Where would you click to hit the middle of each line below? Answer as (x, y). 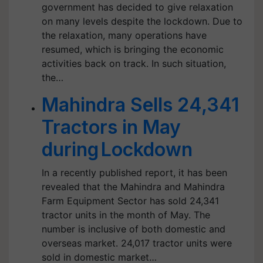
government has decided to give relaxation (137, 7)
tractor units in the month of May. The (126, 215)
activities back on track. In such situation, (134, 63)
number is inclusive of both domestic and (134, 229)
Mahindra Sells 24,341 (140, 105)
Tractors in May (111, 127)
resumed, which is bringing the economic (133, 49)
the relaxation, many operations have (124, 35)
